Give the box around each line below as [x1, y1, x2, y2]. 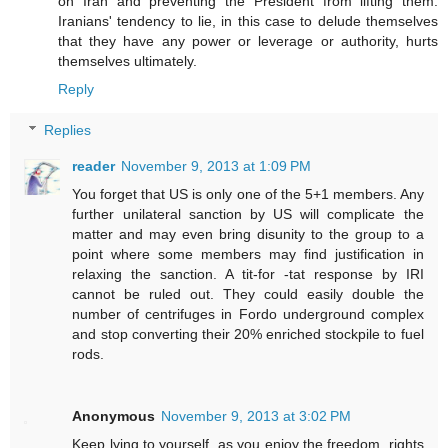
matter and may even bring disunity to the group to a [72, 226, 424, 243]
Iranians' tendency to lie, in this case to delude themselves [58, 12, 438, 29]
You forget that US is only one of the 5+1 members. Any [72, 186, 424, 203]
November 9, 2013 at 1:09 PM [121, 158, 312, 175]
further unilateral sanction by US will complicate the [72, 206, 424, 223]
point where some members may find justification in [72, 246, 424, 263]
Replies [44, 122, 92, 139]
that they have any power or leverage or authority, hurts [58, 32, 438, 49]
